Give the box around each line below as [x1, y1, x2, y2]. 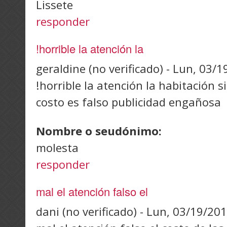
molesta [36, 140, 79, 156]
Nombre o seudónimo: [36, 123, 165, 139]
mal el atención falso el [36, 183, 148, 200]
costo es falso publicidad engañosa [36, 94, 221, 110]
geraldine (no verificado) [36, 61, 163, 77]
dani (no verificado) [36, 204, 137, 219]
